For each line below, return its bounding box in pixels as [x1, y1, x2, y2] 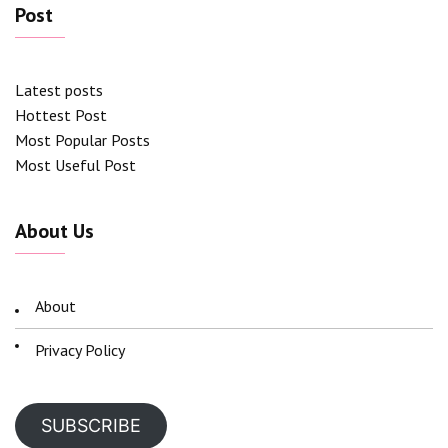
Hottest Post [15, 105, 107, 126]
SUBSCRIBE [40, 415, 141, 437]
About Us [15, 218, 94, 245]
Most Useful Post [15, 155, 136, 176]
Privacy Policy [35, 340, 125, 361]
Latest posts [15, 80, 103, 101]
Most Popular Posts [15, 130, 150, 151]
